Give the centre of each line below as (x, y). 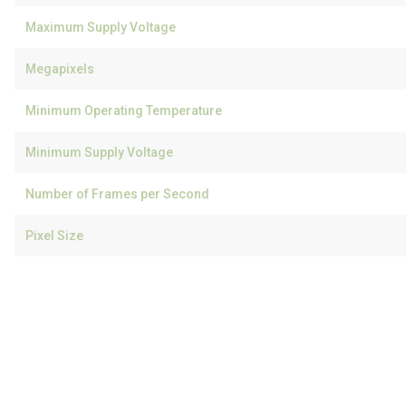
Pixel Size (54, 236)
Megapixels (60, 69)
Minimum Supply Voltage (99, 152)
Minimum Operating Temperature (124, 111)
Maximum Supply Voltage (101, 27)
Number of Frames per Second (117, 194)
